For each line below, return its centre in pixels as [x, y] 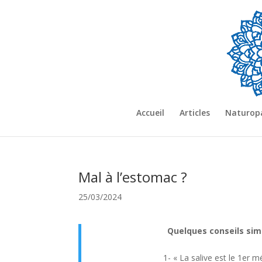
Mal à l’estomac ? [133, 177]
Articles [195, 113]
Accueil [150, 113]
